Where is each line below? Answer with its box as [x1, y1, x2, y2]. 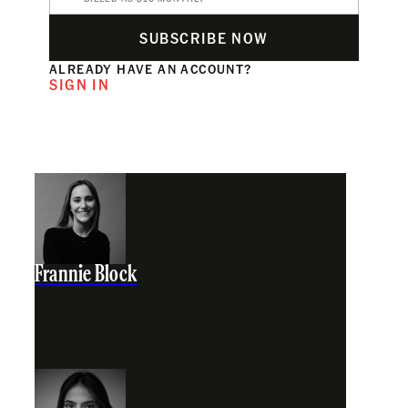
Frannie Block [35, 263, 138, 287]
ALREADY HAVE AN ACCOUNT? [49, 59, 252, 76]
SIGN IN [49, 74, 110, 94]
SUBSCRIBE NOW [139, 27, 269, 47]
